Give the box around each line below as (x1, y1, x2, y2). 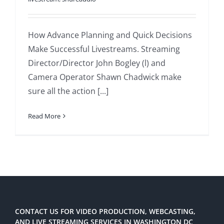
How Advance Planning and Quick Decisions (28, 29, 192, 41)
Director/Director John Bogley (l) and (28, 57, 165, 69)
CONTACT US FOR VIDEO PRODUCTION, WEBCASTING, (15, 206, 195, 216)
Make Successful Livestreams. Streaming (28, 43, 180, 55)
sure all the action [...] (28, 85, 108, 97)
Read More (28, 111, 60, 121)
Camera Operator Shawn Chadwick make (28, 71, 181, 83)
